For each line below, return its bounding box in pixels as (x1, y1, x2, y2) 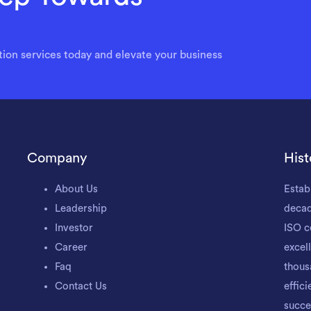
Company (27, 151, 87, 165)
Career (55, 242, 87, 253)
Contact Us (55, 281, 107, 292)
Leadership (55, 203, 107, 214)
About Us (55, 184, 98, 194)
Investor (55, 223, 93, 233)
